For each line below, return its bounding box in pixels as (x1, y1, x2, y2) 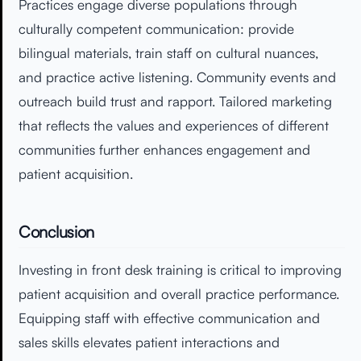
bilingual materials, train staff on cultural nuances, (19, 44, 318, 62)
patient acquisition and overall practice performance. (19, 285, 339, 303)
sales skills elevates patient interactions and (19, 334, 280, 351)
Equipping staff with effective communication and (19, 309, 320, 327)
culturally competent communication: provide (19, 20, 294, 38)
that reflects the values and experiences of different (19, 117, 329, 135)
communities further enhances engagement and (19, 141, 310, 159)
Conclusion (19, 222, 94, 243)
